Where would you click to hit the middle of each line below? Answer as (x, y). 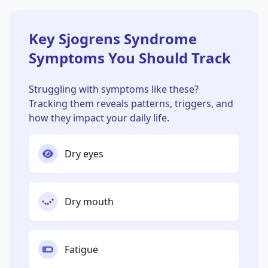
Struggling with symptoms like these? (114, 89)
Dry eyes (84, 154)
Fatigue (81, 250)
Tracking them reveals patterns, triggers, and (131, 104)
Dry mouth (89, 202)
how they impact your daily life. (99, 118)
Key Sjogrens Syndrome (113, 39)
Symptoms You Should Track (130, 58)
